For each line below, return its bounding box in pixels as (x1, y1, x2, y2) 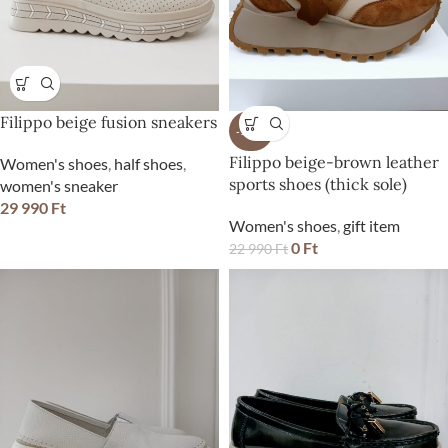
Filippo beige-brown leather (229, 152, 439, 173)
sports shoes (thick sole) (229, 174, 407, 195)
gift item (343, 216, 400, 236)
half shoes (114, 154, 183, 174)
